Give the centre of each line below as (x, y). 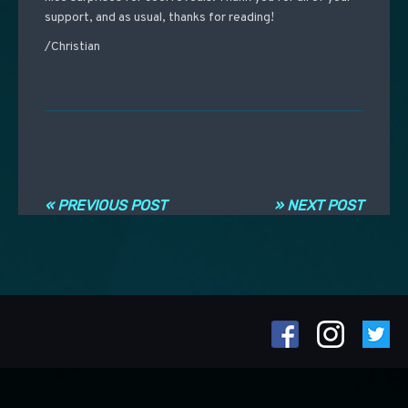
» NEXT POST (319, 206)
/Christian (72, 47)
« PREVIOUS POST (105, 206)
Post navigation (120, 188)
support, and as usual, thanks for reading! (159, 18)
